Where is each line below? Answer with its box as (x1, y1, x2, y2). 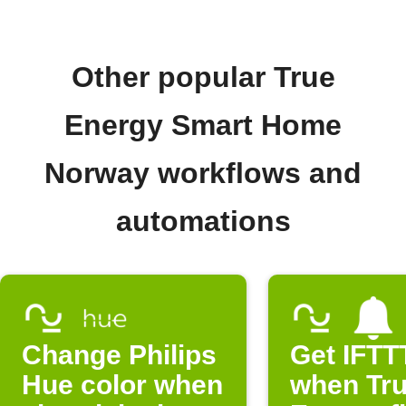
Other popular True (71, 61, 335, 93)
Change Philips (22, 340, 217, 370)
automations (115, 205, 291, 237)
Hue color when (22, 370, 223, 400)
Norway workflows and (44, 157, 362, 189)
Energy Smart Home (64, 109, 342, 141)
